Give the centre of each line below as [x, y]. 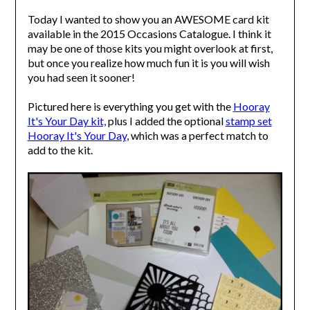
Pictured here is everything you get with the [130, 107]
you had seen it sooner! [81, 77]
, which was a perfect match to [197, 136]
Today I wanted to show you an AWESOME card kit [148, 19]
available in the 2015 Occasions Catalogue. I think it [149, 34]
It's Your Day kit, [66, 121]
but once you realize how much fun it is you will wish [148, 63]
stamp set [248, 121]
